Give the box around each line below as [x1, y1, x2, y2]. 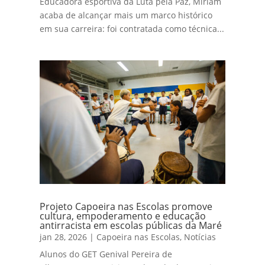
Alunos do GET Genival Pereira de [40, 248, 173, 260]
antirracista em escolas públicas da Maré [40, 218, 222, 232]
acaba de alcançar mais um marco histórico [40, 9, 213, 21]
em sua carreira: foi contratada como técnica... [40, 22, 225, 34]
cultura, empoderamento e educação [40, 209, 206, 222]
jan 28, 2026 [40, 231, 88, 243]
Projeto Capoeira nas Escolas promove [40, 199, 213, 213]
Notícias [184, 231, 216, 243]
